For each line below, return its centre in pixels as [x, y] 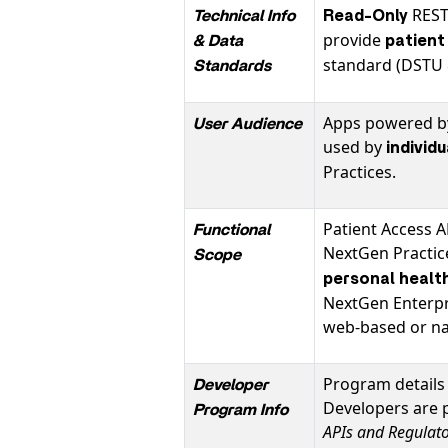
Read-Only [367, 16]
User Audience [247, 124]
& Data [218, 41]
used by [354, 147]
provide [354, 40]
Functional [231, 230]
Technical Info [244, 16]
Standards [232, 66]
